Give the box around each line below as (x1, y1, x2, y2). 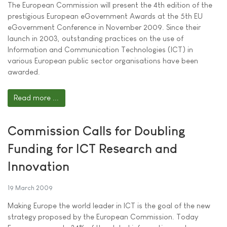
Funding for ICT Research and (8, 141, 177, 156)
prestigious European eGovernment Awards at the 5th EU (8, 12, 203, 21)
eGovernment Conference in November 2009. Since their (8, 23, 201, 32)
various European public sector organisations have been (8, 56, 198, 65)
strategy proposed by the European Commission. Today (8, 212, 198, 221)
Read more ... (14, 93, 59, 102)
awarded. (8, 67, 40, 77)
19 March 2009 (8, 184, 53, 192)
